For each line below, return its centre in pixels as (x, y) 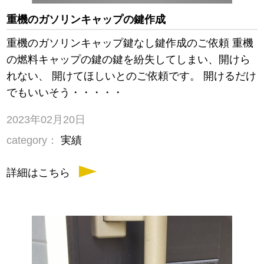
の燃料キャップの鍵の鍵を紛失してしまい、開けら (129, 60)
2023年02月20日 (46, 120)
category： (32, 141)
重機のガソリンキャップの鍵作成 (86, 20)
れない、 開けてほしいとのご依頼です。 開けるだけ (132, 76)
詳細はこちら (39, 173)
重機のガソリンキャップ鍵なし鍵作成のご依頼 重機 (130, 43)
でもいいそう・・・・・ (65, 93)
